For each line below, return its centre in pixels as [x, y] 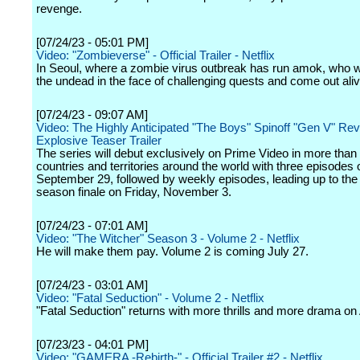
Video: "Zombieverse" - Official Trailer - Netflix [155, 55]
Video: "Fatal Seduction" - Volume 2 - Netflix [150, 298]
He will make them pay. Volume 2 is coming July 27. [172, 252]
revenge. [59, 9]
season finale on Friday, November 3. [134, 192]
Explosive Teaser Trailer [99, 141]
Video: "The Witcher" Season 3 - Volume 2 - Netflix [168, 239]
